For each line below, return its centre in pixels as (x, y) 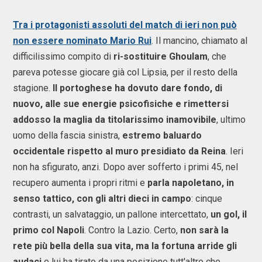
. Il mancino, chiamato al (199, 41)
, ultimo (231, 120)
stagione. (33, 88)
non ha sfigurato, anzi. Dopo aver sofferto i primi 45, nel (125, 167)
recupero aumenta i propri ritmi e (79, 183)
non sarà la (203, 230)
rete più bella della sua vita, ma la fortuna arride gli (125, 246)
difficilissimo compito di (63, 57)
